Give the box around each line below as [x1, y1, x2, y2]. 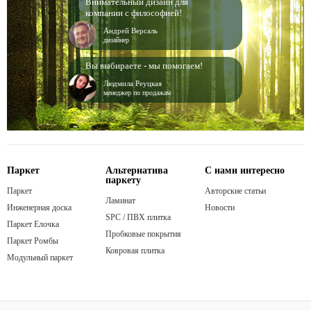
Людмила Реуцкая [103, 79, 162, 87]
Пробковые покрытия [106, 229, 181, 239]
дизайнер [103, 36, 129, 44]
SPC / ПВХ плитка [106, 212, 171, 222]
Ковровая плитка [106, 246, 165, 255]
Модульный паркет [7, 253, 73, 262]
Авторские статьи [205, 186, 266, 196]
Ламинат [106, 196, 135, 205]
